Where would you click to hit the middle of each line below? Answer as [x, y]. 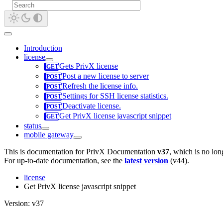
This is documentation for [45, 152]
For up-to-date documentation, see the [64, 161]
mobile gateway [49, 135]
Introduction [43, 48]
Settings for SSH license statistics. [115, 96]
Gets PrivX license [89, 66]
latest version [146, 161]
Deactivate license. [92, 106]
